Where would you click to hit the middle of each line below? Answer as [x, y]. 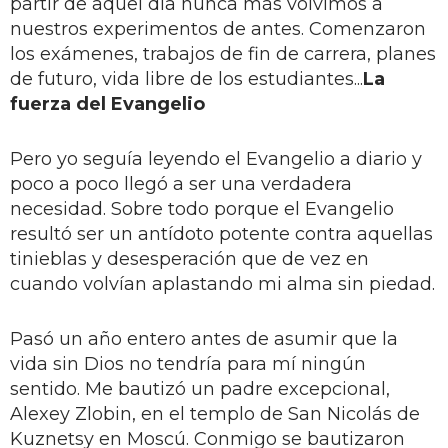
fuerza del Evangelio [107, 103]
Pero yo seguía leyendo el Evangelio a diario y [216, 158]
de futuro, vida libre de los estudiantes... [186, 78]
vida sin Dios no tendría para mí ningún [188, 363]
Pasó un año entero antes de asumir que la [204, 338]
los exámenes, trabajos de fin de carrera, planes [223, 53]
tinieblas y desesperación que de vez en [189, 258]
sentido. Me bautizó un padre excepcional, [200, 388]
